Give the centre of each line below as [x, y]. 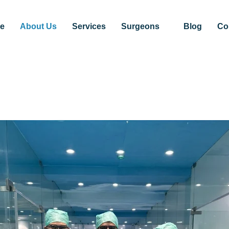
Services [89, 26]
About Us [38, 26]
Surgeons [140, 26]
